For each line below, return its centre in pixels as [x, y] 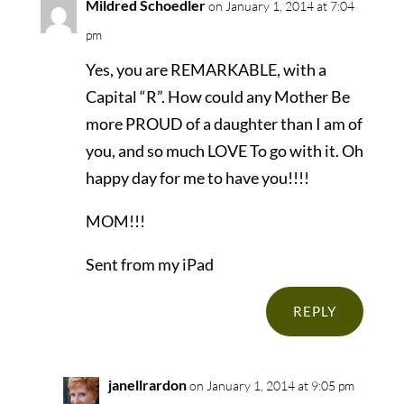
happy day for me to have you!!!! [197, 178]
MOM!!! [115, 221]
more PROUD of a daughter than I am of [224, 124]
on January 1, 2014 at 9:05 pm [271, 386]
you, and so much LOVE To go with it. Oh [224, 151]
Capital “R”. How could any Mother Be [217, 97]
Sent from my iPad [149, 265]
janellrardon [147, 385]
